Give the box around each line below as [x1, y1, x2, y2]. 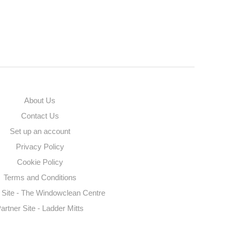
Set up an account [9, 127, 70, 136]
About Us [24, 96, 56, 105]
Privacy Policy [15, 142, 64, 151]
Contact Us [21, 111, 59, 120]
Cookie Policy [16, 158, 63, 166]
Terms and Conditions [3, 173, 76, 182]
